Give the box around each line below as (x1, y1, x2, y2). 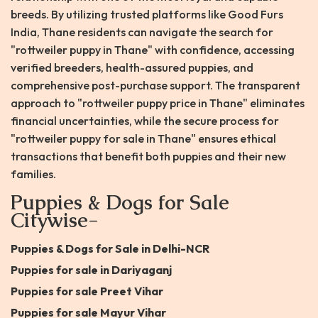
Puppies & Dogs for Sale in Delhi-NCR (11, 241, 209, 256)
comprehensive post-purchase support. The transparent (11, 78, 300, 93)
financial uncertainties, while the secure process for (11, 114, 279, 128)
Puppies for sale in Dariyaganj (11, 263, 172, 278)
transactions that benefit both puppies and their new (11, 149, 286, 164)
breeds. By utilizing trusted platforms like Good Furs (11, 7, 283, 22)
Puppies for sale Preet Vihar (11, 284, 163, 299)
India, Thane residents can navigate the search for (11, 25, 273, 40)
